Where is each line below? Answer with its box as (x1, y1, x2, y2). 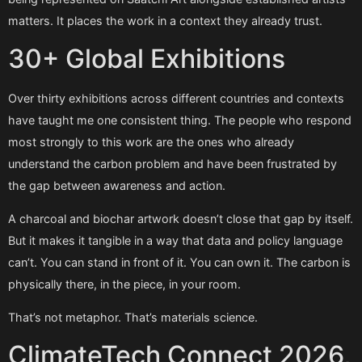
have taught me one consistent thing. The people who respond (8, 112, 351, 127)
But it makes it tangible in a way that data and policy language (8, 234, 343, 248)
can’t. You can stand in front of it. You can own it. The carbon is (8, 255, 351, 270)
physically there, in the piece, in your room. (8, 277, 241, 292)
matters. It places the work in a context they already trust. (8, 14, 322, 28)
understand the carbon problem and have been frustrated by (8, 156, 337, 170)
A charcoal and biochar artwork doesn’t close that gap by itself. (8, 212, 353, 226)
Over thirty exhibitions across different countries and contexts (8, 90, 344, 105)
